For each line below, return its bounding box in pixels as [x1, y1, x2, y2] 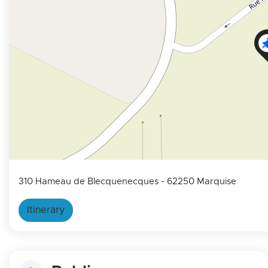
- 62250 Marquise [161, 176, 236, 186]
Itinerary [27, 205, 65, 215]
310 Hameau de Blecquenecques [19, 176, 161, 186]
